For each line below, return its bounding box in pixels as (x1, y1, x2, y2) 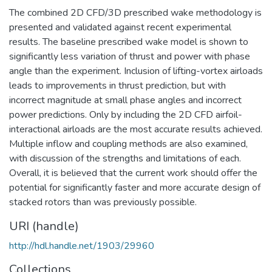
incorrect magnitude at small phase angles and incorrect (9, 93, 242, 107)
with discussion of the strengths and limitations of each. (9, 151, 241, 165)
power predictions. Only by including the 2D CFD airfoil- (9, 107, 242, 121)
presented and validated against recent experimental (9, 20, 231, 34)
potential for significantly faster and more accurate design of (9, 180, 260, 194)
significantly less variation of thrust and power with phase (9, 49, 250, 63)
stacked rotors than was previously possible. (9, 195, 197, 209)
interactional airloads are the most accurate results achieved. (9, 122, 262, 136)
